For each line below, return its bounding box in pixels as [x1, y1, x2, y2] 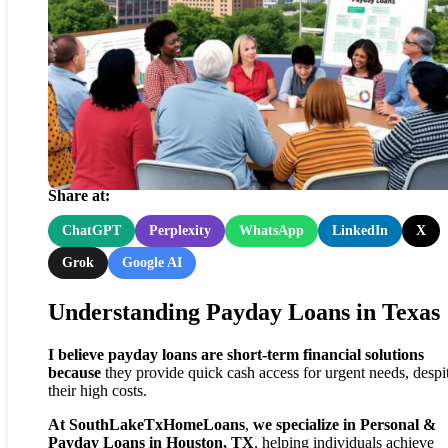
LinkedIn [332, 223, 388, 239]
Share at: [48, 187, 110, 205]
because [48, 364, 101, 382]
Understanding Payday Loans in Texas [48, 299, 440, 326]
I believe [48, 346, 104, 364]
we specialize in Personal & [253, 416, 436, 434]
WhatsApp [239, 223, 304, 239]
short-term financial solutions [227, 346, 424, 364]
